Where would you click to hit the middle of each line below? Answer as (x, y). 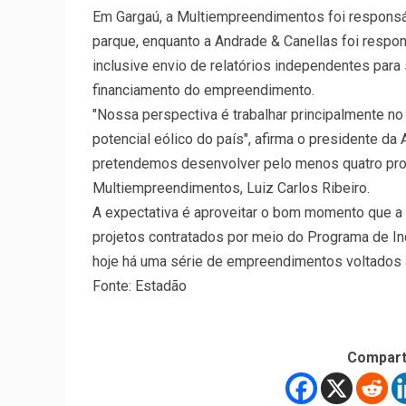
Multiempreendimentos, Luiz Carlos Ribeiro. (231, 188)
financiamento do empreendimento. (203, 90)
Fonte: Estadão (140, 286)
